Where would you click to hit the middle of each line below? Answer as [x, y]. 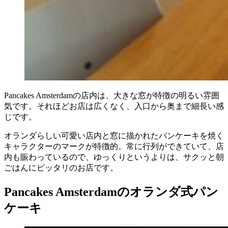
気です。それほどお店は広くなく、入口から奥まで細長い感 [114, 106]
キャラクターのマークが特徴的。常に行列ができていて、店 [114, 146]
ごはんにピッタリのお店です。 [61, 167]
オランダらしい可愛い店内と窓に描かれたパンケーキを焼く [114, 135]
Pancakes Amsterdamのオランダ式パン [111, 192]
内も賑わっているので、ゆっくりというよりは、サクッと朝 [114, 157]
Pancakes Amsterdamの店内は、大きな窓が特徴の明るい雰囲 [112, 95]
